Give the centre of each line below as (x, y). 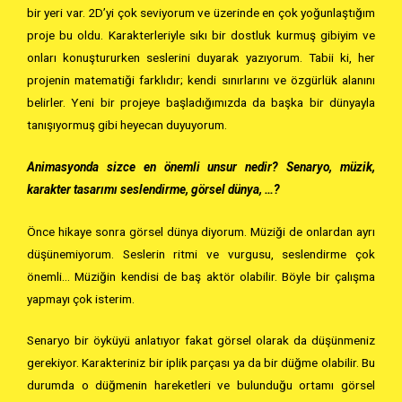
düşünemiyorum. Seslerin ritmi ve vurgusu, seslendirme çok (201, 253)
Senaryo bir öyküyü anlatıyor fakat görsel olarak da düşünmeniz (201, 341)
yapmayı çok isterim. (82, 298)
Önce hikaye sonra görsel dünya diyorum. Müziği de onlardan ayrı (201, 231)
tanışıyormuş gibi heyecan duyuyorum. (128, 124)
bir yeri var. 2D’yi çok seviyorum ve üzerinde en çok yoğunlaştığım (201, 12)
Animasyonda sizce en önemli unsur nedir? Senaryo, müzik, (201, 166)
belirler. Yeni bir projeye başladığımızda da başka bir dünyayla (201, 102)
